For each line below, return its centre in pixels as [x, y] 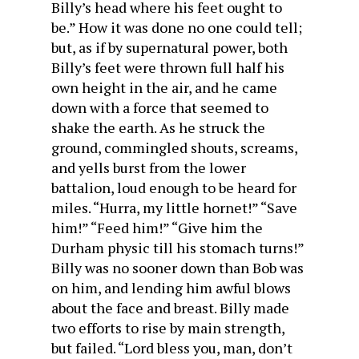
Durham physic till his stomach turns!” [177, 248]
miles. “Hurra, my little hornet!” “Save [174, 208]
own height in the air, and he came [164, 87]
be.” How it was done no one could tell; [177, 27]
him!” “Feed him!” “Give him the [157, 228]
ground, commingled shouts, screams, [174, 147]
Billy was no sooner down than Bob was [177, 268]
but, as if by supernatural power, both [169, 47]
